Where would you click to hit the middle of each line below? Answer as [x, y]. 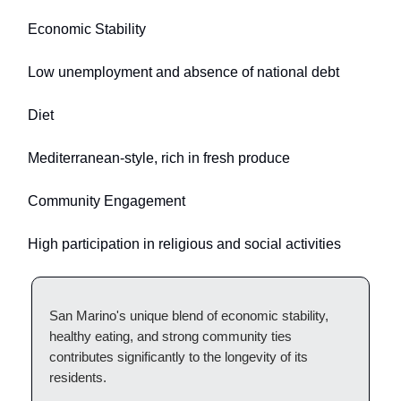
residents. [78, 377]
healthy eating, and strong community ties [171, 336]
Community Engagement [107, 200]
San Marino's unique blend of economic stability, [189, 315]
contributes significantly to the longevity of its [179, 356]
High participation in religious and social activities [184, 243]
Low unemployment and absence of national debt [183, 72]
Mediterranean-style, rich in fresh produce [159, 158]
